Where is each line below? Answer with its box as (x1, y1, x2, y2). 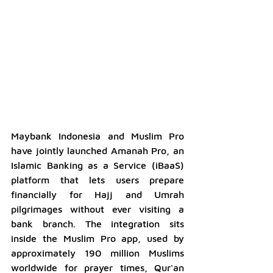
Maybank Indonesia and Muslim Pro (11, 130, 184, 141)
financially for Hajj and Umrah (11, 188, 184, 200)
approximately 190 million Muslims (11, 247, 184, 258)
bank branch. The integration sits (11, 218, 184, 229)
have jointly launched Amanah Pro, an (11, 144, 184, 156)
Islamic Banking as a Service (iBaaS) (11, 159, 184, 171)
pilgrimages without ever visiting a (11, 203, 184, 214)
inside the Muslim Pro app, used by (11, 232, 184, 244)
